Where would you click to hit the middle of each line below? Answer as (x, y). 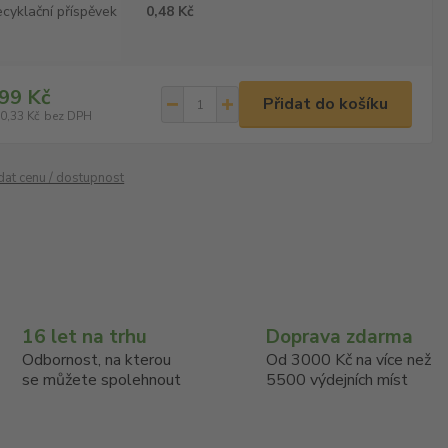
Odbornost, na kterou (96, 360)
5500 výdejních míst (337, 380)
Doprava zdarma (340, 337)
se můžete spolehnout (101, 380)
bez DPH (68, 115)
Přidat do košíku (325, 104)
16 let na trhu (84, 337)
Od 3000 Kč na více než (349, 360)
